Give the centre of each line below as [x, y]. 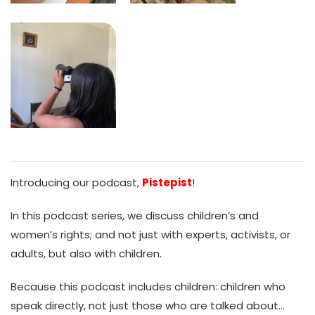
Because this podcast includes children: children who [148, 287]
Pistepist [167, 183]
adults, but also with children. [86, 254]
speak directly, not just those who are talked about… [148, 306]
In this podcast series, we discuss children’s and [135, 216]
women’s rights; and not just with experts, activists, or [150, 235]
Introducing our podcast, [76, 183]
